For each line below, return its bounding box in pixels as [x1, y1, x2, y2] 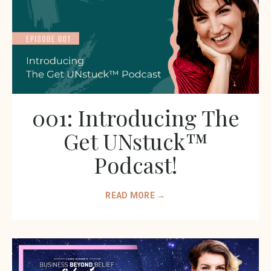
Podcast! [94, 150, 177, 180]
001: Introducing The [31, 103, 240, 132]
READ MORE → [105, 191, 166, 201]
